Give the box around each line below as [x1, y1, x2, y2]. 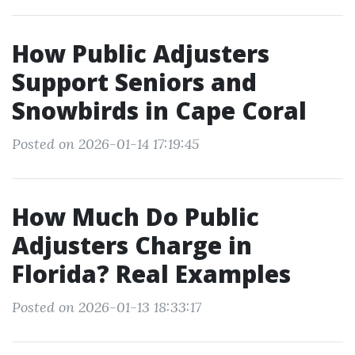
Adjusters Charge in [12, 229, 252, 261]
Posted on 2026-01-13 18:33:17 [12, 298, 201, 316]
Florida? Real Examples [12, 258, 291, 290]
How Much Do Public [12, 200, 259, 233]
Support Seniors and [12, 66, 257, 98]
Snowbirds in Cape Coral [12, 94, 307, 127]
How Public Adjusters [12, 37, 269, 70]
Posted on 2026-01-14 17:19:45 [12, 135, 199, 153]
